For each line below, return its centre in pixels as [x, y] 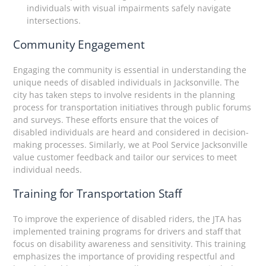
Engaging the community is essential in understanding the [130, 70]
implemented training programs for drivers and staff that [127, 231]
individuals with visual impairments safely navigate [129, 8]
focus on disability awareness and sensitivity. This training [130, 243]
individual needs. [48, 170]
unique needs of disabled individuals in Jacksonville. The [126, 83]
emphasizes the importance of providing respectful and [124, 256]
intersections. [53, 20]
